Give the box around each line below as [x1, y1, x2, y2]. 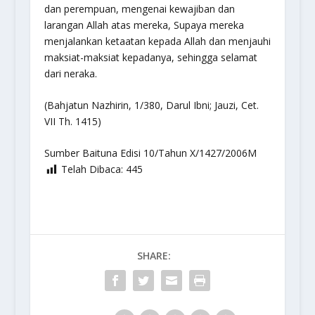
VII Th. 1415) [44, 114, 101, 128]
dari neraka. [44, 66, 97, 80]
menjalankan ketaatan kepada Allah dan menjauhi [44, 34, 271, 48]
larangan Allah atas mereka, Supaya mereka [44, 18, 244, 32]
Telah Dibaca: [60, 162, 123, 176]
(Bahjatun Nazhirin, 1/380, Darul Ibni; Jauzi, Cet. [44, 98, 259, 112]
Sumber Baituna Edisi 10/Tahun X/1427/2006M [44, 146, 257, 160]
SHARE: [136, 248, 171, 262]
